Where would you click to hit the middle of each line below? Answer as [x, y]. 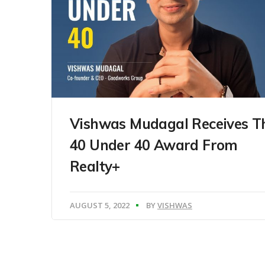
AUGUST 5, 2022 [100, 205]
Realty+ [95, 166]
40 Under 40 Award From [154, 145]
